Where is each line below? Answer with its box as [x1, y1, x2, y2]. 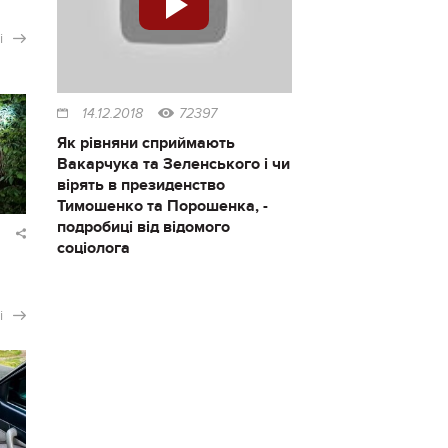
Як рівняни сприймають [56, 133, 235, 154]
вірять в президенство [56, 175, 225, 196]
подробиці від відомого [56, 217, 230, 238]
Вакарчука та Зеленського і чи [56, 154, 290, 175]
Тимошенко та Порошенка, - [56, 196, 268, 217]
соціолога [56, 238, 130, 259]
